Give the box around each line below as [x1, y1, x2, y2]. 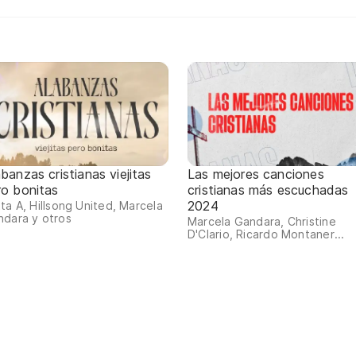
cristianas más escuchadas [188, 182, 349, 199]
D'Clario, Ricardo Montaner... [188, 227, 345, 242]
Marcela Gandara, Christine [188, 215, 336, 229]
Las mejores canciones [188, 166, 324, 183]
